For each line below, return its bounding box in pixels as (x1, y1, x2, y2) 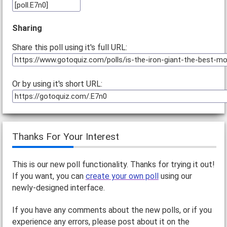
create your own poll (85, 171, 159, 181)
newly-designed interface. (12, 182, 105, 193)
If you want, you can (12, 171, 86, 181)
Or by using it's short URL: (12, 79, 102, 89)
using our (158, 171, 192, 181)
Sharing (12, 23, 42, 33)
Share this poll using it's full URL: (12, 43, 127, 53)
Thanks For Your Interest (12, 130, 119, 142)
